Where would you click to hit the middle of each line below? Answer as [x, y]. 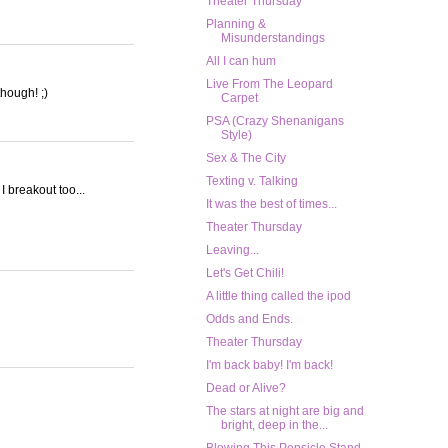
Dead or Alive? [245, 388]
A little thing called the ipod [278, 296]
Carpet [239, 98]
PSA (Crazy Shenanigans [274, 121]
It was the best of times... [271, 204]
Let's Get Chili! [244, 273]
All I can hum [240, 61]
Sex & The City [245, 158]
